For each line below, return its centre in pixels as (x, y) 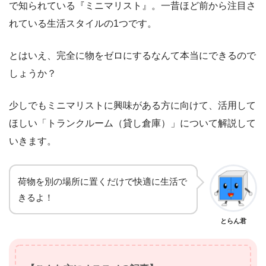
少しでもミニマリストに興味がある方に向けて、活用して (132, 105)
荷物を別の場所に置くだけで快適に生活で (102, 181)
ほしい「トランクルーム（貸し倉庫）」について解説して (132, 123)
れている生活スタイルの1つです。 (83, 23)
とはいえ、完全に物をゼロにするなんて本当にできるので (132, 55)
